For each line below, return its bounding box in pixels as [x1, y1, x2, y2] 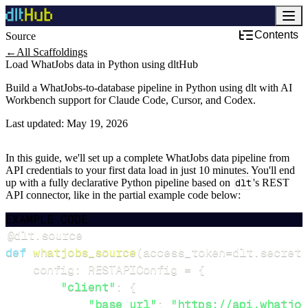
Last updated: [5, 118, 64, 129]
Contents [254, 29, 298, 41]
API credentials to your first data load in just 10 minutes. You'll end [5, 164, 295, 176]
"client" [60, 279, 115, 294]
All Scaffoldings [16, 46, 87, 58]
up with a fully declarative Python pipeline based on [5, 177, 233, 188]
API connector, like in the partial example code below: [5, 189, 241, 201]
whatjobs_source [33, 245, 136, 260]
